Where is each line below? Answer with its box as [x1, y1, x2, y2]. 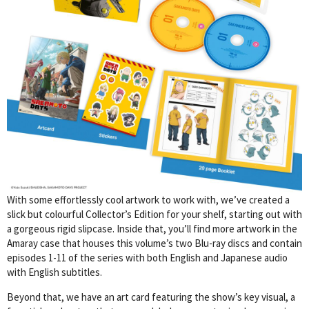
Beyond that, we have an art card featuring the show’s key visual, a [7, 290, 295, 304]
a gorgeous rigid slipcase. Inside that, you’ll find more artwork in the [7, 222, 297, 236]
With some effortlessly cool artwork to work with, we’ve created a [7, 193, 290, 207]
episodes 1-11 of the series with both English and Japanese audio [7, 251, 288, 265]
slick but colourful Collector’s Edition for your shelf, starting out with [7, 208, 302, 221]
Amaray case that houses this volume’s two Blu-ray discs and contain [7, 237, 302, 250]
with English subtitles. [7, 266, 102, 279]
